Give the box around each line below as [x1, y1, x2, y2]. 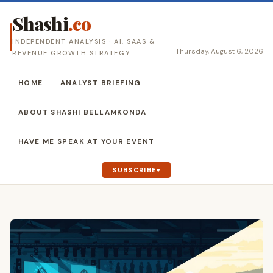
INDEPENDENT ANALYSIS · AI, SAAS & [12, 37, 156, 46]
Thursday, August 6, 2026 [175, 47, 263, 56]
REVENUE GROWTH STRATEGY [12, 49, 131, 57]
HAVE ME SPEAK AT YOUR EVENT [18, 137, 155, 146]
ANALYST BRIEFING [60, 79, 141, 88]
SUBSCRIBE [112, 166, 157, 174]
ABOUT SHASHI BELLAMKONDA [18, 108, 147, 117]
